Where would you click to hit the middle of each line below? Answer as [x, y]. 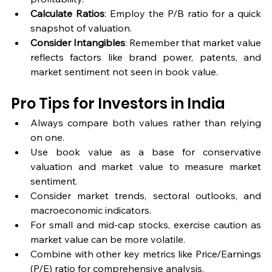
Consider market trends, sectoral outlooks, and [146, 196]
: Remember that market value [193, 43]
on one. [47, 138]
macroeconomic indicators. [91, 210]
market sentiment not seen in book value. [124, 72]
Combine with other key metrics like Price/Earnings [146, 254]
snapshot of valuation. [81, 28]
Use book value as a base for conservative [146, 152]
